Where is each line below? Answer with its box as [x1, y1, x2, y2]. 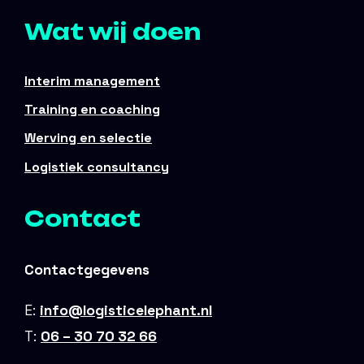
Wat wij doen [24, 19, 201, 45]
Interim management [24, 71, 160, 89]
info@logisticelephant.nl [40, 301, 212, 319]
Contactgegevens [24, 261, 149, 279]
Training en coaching [24, 100, 160, 118]
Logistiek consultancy [24, 158, 169, 175]
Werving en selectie [24, 129, 152, 147]
